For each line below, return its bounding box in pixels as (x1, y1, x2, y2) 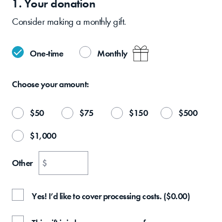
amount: (59, 78, 89, 90)
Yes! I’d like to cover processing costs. (32, 190, 162, 202)
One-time (30, 48, 63, 59)
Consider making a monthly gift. (12, 15, 126, 27)
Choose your (12, 78, 59, 90)
